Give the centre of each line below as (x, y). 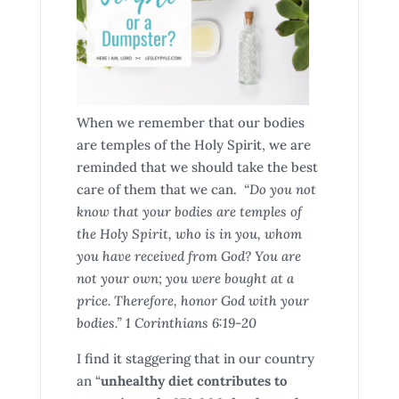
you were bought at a (228, 278)
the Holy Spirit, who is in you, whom (189, 234)
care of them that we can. (160, 189)
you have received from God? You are (188, 256)
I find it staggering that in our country (195, 358)
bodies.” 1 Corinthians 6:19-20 (166, 323)
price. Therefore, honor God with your (192, 301)
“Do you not (280, 189)
